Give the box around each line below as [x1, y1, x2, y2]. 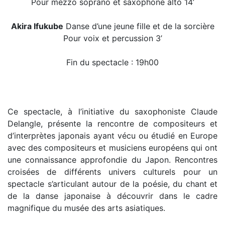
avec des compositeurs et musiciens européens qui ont [8, 143, 217, 153]
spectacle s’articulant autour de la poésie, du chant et [8, 179, 217, 189]
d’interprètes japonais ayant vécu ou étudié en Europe [8, 131, 217, 141]
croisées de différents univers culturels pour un [8, 167, 217, 177]
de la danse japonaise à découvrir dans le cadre [8, 191, 217, 201]
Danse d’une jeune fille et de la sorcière [63, 21, 214, 31]
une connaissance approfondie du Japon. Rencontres [8, 155, 217, 165]
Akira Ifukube [11, 21, 63, 31]
